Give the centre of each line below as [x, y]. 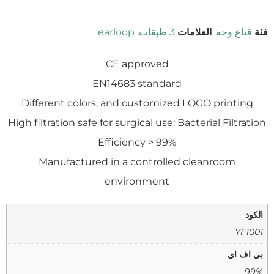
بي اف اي [245, 254]
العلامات [194, 32]
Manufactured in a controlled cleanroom [137, 162]
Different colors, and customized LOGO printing [137, 103]
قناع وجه [234, 32]
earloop [116, 32]
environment [137, 181]
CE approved [137, 64]
